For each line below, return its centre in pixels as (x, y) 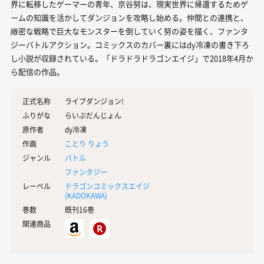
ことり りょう (87, 144)
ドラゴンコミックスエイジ (107, 186)
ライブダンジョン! (94, 101)
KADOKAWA (86, 196)
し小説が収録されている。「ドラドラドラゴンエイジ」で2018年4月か (132, 58)
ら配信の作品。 (37, 72)
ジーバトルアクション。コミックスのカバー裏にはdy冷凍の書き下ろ (130, 44)
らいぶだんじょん (93, 115)
